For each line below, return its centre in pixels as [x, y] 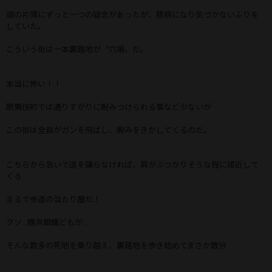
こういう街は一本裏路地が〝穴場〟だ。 [77, 49]
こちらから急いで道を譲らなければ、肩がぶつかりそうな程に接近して [132, 165]
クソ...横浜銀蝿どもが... [47, 222]
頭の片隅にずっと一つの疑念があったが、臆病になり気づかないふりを [132, 15]
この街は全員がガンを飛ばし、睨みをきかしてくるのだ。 [109, 130]
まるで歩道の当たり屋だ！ [53, 199]
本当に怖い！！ [34, 84]
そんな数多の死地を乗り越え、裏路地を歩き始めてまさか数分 [116, 245]
